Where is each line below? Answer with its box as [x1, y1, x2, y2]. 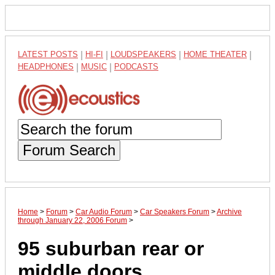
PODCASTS [114, 62, 158, 71]
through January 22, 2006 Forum [18, 215, 127, 225]
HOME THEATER [184, 50, 247, 59]
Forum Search [23, 141, 115, 158]
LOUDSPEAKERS [110, 50, 176, 59]
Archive [217, 207, 242, 216]
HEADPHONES [18, 62, 74, 71]
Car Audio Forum [76, 207, 132, 216]
